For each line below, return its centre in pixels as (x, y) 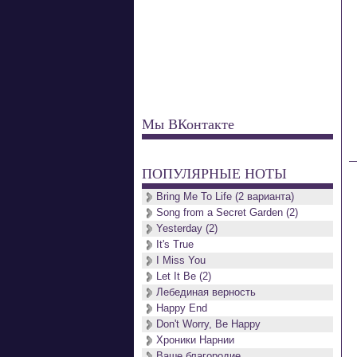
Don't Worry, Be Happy (208, 324)
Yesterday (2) (187, 228)
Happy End (182, 308)
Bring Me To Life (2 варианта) (225, 196)
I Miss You (181, 260)
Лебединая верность (206, 292)
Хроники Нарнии (195, 340)
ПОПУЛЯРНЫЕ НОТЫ (214, 173)
